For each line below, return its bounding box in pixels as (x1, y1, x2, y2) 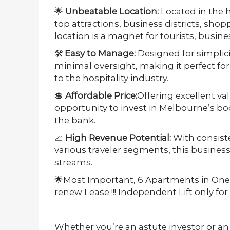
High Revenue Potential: (65, 132, 171, 143)
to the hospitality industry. (54, 73, 168, 83)
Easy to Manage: (65, 48, 136, 59)
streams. (54, 157, 92, 167)
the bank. (54, 115, 95, 125)
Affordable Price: (65, 90, 137, 101)
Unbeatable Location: (65, 6, 159, 16)
